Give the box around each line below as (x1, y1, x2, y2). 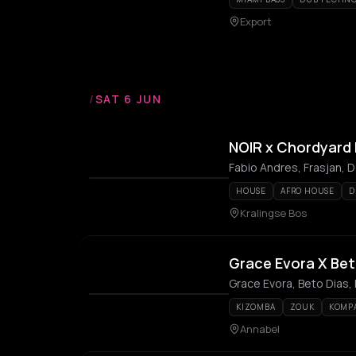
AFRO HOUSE (281, 185, 335, 196)
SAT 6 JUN (95, 91, 162, 106)
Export (240, 14, 272, 29)
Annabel (240, 322, 280, 336)
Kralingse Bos (240, 206, 307, 220)
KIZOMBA (236, 301, 276, 312)
